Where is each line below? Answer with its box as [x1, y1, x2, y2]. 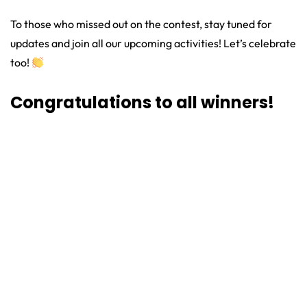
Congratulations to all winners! [10, 91, 274, 114]
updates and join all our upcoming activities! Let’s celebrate [10, 36, 296, 51]
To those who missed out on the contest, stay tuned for [10, 17, 272, 32]
